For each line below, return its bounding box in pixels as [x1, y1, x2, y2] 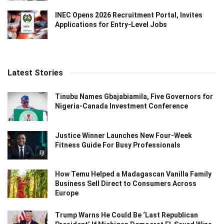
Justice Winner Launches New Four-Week [55, 131, 192, 139]
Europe [55, 188, 78, 197]
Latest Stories [7, 68, 63, 78]
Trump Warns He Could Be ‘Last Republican [55, 210, 198, 219]
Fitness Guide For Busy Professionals [55, 140, 180, 149]
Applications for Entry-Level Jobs [55, 20, 167, 29]
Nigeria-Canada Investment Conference [55, 102, 188, 110]
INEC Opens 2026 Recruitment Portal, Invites [55, 11, 202, 19]
